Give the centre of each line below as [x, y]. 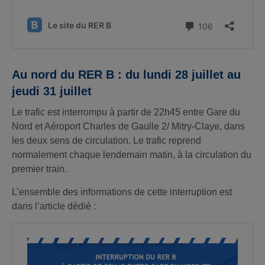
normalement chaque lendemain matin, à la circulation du [132, 155]
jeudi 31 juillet [52, 91]
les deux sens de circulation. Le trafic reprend [106, 140]
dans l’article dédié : [54, 206]
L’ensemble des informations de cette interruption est [122, 192]
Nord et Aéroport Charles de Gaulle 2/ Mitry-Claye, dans [128, 126]
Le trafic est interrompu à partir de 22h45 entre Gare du [126, 112]
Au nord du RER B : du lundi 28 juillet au [126, 75]
